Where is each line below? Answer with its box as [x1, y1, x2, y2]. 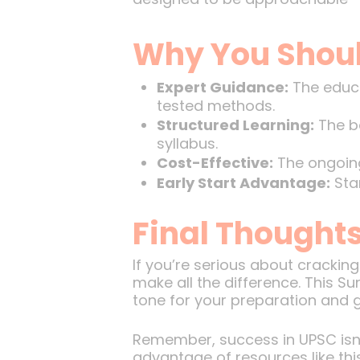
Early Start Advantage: [156, 173, 330, 193]
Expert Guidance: [156, 77, 288, 97]
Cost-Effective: [156, 153, 273, 173]
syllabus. [156, 133, 218, 153]
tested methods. [156, 96, 275, 116]
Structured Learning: [156, 115, 314, 135]
